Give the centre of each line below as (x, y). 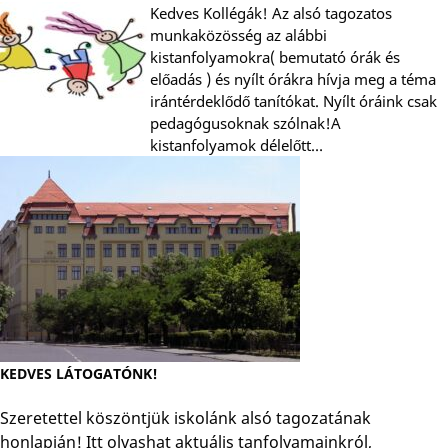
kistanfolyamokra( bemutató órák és (275, 57)
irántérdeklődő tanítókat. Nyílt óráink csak (293, 101)
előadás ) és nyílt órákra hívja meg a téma (293, 79)
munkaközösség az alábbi (238, 35)
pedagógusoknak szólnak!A (245, 123)
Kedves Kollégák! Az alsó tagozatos (271, 13)
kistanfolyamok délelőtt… (236, 145)
